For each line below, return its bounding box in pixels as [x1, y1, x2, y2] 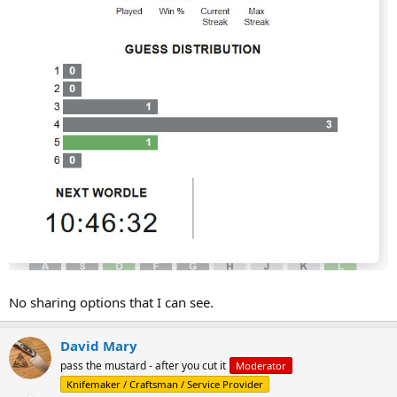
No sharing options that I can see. [9, 292, 214, 311]
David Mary [60, 336, 137, 354]
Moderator [236, 358, 286, 372]
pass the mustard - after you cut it [60, 357, 226, 373]
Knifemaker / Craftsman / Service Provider [66, 377, 263, 391]
